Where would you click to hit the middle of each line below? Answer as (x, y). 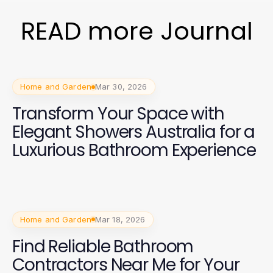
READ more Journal (136, 31)
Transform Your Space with (118, 114)
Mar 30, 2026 (121, 87)
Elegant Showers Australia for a (134, 132)
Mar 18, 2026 (120, 219)
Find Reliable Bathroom (103, 246)
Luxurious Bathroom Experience (134, 150)
